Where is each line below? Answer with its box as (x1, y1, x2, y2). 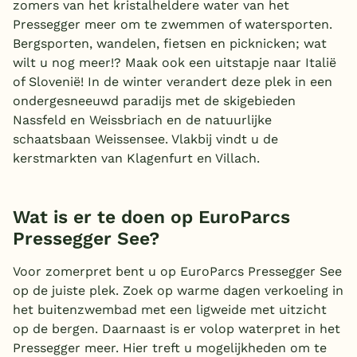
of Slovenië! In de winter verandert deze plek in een (13, 73, 332, 89)
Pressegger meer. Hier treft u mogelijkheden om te (13, 339, 327, 355)
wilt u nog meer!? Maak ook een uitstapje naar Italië (13, 54, 336, 70)
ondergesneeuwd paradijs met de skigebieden (13, 92, 296, 108)
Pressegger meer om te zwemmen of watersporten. (13, 16, 332, 32)
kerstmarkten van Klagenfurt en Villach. (13, 150, 260, 166)
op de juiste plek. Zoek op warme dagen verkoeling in (13, 282, 343, 298)
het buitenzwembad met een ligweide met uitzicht (13, 301, 327, 317)
